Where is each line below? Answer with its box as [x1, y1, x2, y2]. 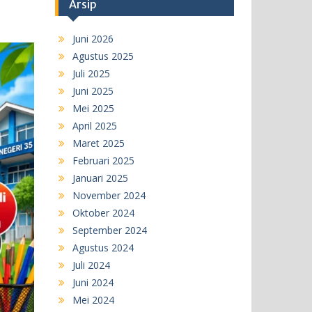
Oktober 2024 [72, 206, 134, 220]
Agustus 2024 [72, 241, 134, 255]
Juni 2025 [72, 84, 114, 98]
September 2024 [72, 224, 147, 237]
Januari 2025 [72, 171, 128, 185]
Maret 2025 [72, 136, 125, 150]
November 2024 [72, 189, 146, 203]
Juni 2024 [72, 276, 114, 290]
